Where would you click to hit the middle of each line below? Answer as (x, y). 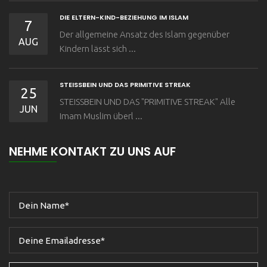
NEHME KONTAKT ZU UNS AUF (92, 152)
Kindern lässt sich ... (98, 49)
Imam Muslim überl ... (101, 116)
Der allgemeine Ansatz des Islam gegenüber (145, 35)
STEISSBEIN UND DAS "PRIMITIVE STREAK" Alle (148, 102)
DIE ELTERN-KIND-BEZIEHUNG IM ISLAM (124, 18)
